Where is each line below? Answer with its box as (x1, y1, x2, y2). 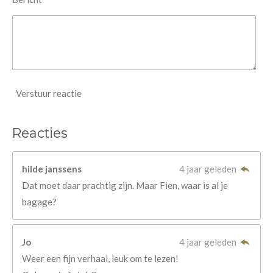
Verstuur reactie (16, 88, 82, 99)
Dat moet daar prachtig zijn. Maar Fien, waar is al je (22, 179, 228, 191)
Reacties (12, 124, 68, 141)
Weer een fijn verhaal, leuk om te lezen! (22, 253, 179, 264)
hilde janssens (22, 163, 82, 174)
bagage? (22, 196, 57, 207)
